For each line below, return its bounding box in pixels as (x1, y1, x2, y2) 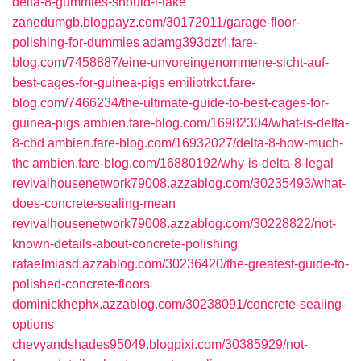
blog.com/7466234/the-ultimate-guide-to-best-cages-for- (12, 96, 329, 110)
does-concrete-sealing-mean (12, 197, 176, 210)
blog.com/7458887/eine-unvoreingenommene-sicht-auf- (12, 56, 329, 69)
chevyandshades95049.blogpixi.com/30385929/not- (12, 338, 308, 351)
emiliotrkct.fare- (168, 76, 255, 89)
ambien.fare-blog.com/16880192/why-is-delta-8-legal (32, 156, 334, 170)
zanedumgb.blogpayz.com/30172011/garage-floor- (12, 15, 300, 29)
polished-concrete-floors (12, 277, 150, 291)
